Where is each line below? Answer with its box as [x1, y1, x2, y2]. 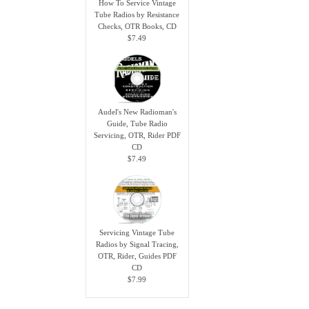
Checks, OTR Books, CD [97, 21, 177, 30]
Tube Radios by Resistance [94, 10, 180, 19]
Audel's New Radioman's [97, 107, 177, 116]
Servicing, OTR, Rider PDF [93, 130, 181, 139]
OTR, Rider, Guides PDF [97, 251, 177, 260]
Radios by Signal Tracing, [95, 239, 179, 248]
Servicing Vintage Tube [99, 228, 175, 237]
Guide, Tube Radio [106, 119, 168, 128]
